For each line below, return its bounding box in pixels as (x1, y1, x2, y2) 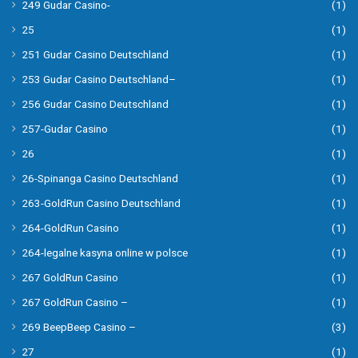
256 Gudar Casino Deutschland (22, 97, 169, 111)
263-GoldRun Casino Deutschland (22, 197, 181, 210)
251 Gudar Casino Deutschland (22, 48, 169, 62)
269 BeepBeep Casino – (22, 320, 136, 334)
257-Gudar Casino (22, 122, 108, 136)
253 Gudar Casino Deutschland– (22, 73, 176, 86)
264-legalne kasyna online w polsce (22, 246, 188, 260)
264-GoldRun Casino (22, 221, 119, 235)
